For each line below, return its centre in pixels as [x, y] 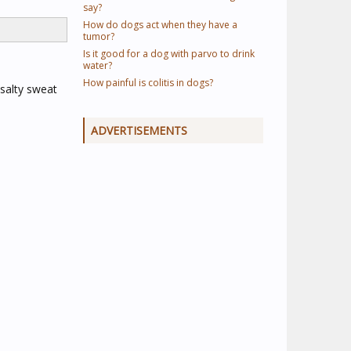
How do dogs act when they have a [160, 25]
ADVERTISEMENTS [139, 130]
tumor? [99, 36]
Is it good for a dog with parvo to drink [169, 54]
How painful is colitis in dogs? [148, 83]
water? [98, 65]
